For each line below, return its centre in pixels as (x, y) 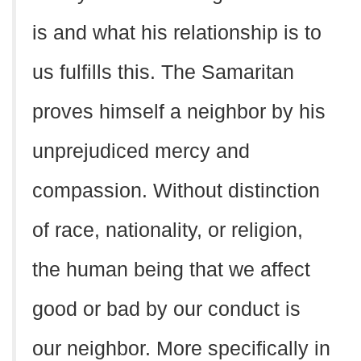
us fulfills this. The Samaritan (163, 72)
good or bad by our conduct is (166, 309)
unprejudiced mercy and (141, 151)
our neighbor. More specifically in (181, 349)
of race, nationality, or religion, (168, 230)
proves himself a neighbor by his (179, 112)
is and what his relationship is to (177, 33)
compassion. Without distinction (176, 191)
